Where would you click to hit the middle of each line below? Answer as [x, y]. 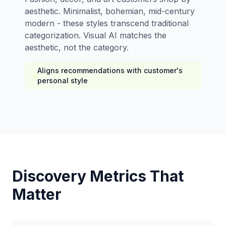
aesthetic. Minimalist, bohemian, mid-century [110, 11]
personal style [62, 80]
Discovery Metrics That [98, 176]
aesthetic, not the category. [77, 47]
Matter [37, 194]
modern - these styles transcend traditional [107, 23]
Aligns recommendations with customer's [110, 70]
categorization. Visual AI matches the [96, 35]
